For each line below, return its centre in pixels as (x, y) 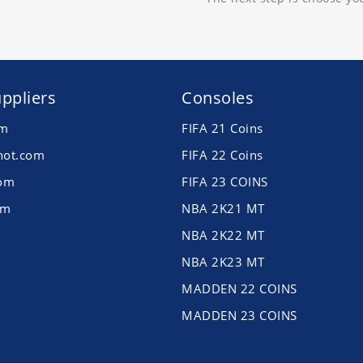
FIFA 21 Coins (222, 128)
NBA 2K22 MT (223, 235)
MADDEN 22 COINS (239, 289)
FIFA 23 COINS (225, 182)
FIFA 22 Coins (222, 155)
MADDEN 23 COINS (239, 316)
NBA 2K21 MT (223, 209)
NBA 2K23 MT (223, 262)
